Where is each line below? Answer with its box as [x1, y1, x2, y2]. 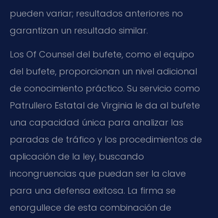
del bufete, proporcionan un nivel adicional [10, 65, 197, 78]
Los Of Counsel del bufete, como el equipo [10, 48, 194, 61]
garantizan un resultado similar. [10, 24, 148, 36]
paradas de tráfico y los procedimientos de [10, 133, 202, 146]
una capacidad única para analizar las [10, 116, 183, 129]
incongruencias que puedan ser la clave [10, 167, 186, 180]
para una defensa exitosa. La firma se [10, 184, 176, 197]
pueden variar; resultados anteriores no [10, 7, 183, 19]
